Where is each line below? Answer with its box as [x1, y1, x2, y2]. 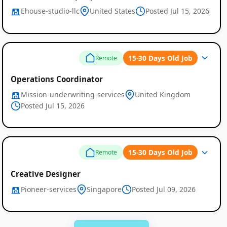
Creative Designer [10, 168, 81, 179]
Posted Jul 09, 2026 [131, 184, 196, 194]
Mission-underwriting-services [20, 90, 125, 99]
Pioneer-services [20, 184, 77, 194]
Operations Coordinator [10, 74, 103, 84]
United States [89, 6, 135, 16]
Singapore [86, 184, 122, 194]
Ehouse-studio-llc [20, 6, 80, 16]
